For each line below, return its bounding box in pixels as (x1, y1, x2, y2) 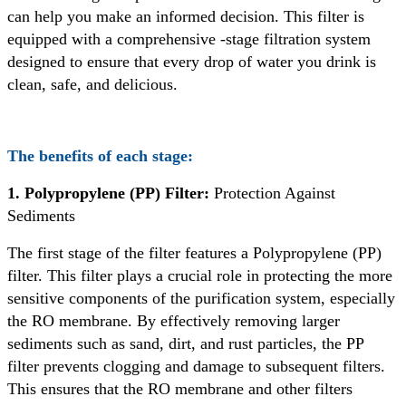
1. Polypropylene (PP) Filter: (7, 184, 209, 203)
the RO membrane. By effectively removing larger (7, 312, 340, 331)
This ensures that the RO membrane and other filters (7, 380, 353, 399)
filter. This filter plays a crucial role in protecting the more (7, 266, 392, 285)
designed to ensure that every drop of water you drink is (7, 53, 376, 72)
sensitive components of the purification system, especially (7, 289, 395, 308)
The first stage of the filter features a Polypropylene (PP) (7, 244, 382, 263)
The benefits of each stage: (7, 147, 193, 166)
